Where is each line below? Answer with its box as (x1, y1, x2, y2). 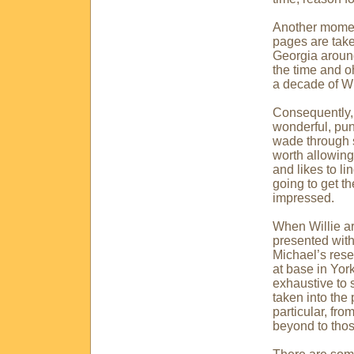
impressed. (273, 191, 334, 205)
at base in (273, 262, 330, 277)
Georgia (273, 49, 318, 63)
